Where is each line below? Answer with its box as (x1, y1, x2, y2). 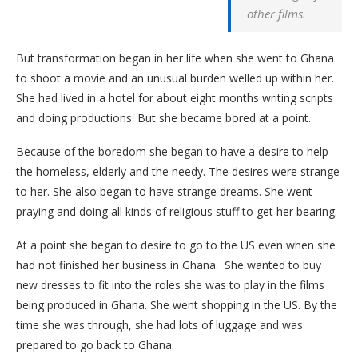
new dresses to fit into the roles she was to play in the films (16, 277, 324, 292)
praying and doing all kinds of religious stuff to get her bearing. (16, 204, 337, 219)
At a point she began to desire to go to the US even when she (16, 237, 336, 253)
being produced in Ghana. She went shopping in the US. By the (16, 297, 337, 312)
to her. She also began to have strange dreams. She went (16, 184, 312, 199)
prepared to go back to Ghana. (16, 337, 174, 352)
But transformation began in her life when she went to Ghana (16, 50, 334, 66)
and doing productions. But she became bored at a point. (16, 110, 311, 125)
